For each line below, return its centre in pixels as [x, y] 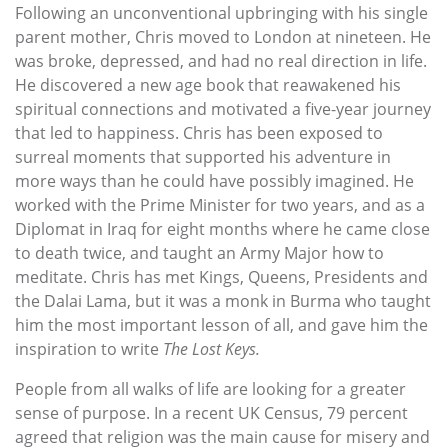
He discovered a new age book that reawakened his [208, 84]
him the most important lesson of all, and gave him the [221, 324]
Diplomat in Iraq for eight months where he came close [222, 228]
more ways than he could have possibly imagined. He [214, 180]
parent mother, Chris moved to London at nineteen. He [223, 36]
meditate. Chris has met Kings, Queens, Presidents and [221, 276]
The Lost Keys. [211, 348]
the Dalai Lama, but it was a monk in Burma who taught [223, 300]
